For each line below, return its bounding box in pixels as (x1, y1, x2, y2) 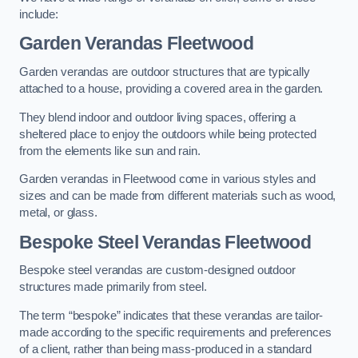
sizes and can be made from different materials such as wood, (19, 189, 336, 203)
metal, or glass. (19, 206, 97, 220)
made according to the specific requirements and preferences (19, 325, 332, 339)
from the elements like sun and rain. (19, 144, 201, 157)
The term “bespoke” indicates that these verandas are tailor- (19, 308, 324, 322)
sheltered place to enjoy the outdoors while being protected (19, 127, 316, 141)
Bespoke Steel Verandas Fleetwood (19, 231, 312, 253)
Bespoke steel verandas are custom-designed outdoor (19, 264, 296, 277)
